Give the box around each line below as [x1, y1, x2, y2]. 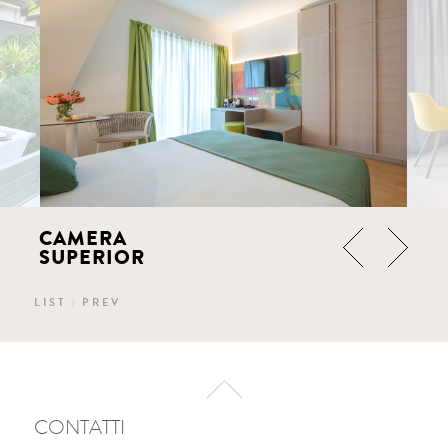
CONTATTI [34, 412, 125, 441]
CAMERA [39, 224, 128, 252]
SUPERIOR [39, 243, 146, 271]
